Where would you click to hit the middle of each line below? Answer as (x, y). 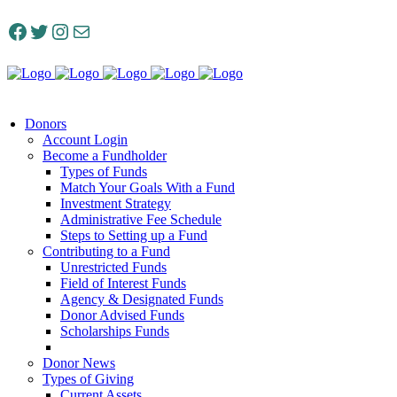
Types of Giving (88, 379)
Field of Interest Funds (123, 283)
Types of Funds (104, 171)
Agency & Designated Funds (142, 299)
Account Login (85, 140)
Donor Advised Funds (122, 315)
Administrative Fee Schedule (141, 219)
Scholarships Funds (115, 331)
